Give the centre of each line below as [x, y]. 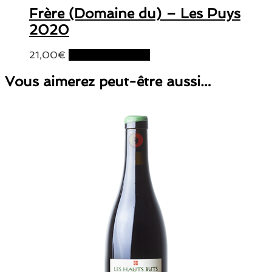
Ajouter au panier [109, 55]
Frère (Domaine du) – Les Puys [135, 13]
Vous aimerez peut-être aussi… [108, 81]
